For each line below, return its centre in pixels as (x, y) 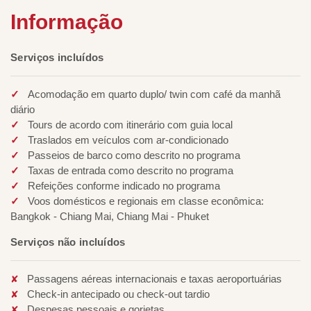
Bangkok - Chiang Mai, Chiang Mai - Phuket (110, 216)
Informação (67, 22)
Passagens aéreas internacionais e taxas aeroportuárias (154, 279)
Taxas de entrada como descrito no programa (131, 170)
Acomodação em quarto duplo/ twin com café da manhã (154, 94)
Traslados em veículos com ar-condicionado (128, 140)
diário (23, 109)
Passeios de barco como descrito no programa (134, 155)
